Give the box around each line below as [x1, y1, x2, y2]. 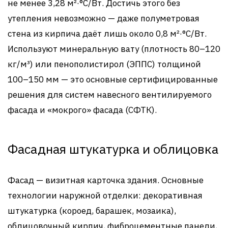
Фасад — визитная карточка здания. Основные [8, 174, 204, 186]
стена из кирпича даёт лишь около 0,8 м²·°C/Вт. [8, 27, 207, 39]
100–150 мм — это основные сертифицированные [8, 73, 218, 85]
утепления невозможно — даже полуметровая [8, 12, 199, 24]
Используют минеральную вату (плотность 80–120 [8, 43, 220, 54]
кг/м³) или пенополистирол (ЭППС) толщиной [8, 58, 201, 70]
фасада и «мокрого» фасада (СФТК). [8, 104, 157, 116]
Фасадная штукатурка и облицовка [8, 140, 218, 157]
